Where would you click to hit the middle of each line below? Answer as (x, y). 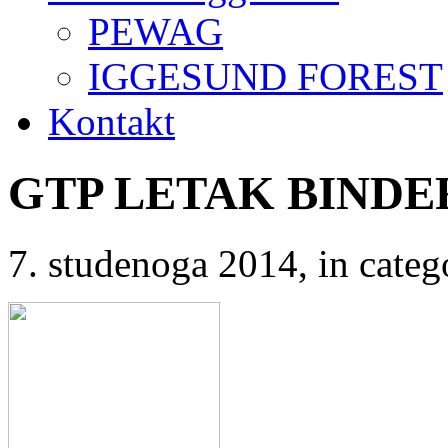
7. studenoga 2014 (153, 264)
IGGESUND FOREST (265, 77)
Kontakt (111, 122)
